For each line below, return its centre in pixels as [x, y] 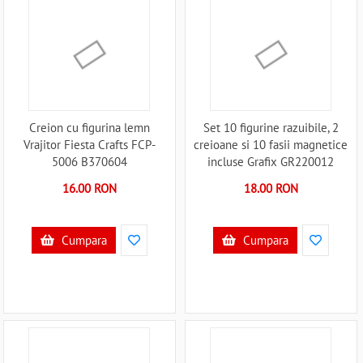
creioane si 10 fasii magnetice [271, 145]
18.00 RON [271, 189]
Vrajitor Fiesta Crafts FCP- [89, 145]
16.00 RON [89, 189]
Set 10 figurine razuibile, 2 [271, 128]
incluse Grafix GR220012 [271, 162]
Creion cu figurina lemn [89, 128]
